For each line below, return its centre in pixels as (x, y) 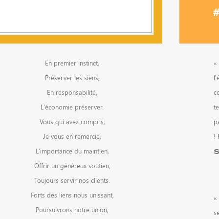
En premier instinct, (72, 63)
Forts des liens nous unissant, (72, 195)
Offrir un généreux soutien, (72, 165)
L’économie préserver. (72, 107)
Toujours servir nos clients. (72, 180)
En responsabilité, (72, 92)
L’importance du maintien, (72, 151)
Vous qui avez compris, (72, 121)
